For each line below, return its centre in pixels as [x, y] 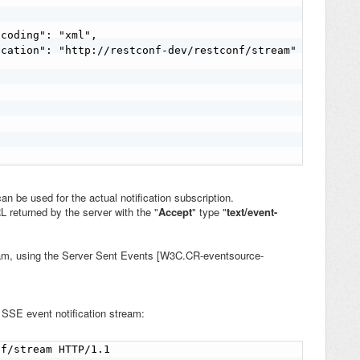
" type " [209, 212]
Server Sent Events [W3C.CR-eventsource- [163, 256]
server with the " [121, 212]
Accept [175, 212]
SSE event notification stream [72, 313]
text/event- [252, 212]
